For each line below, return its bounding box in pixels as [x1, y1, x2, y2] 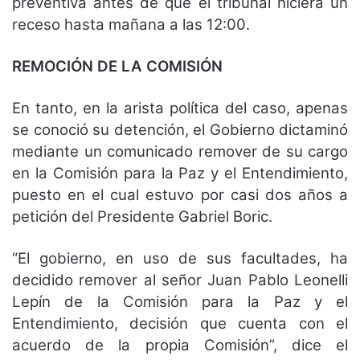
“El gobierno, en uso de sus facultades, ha [12, 248, 348, 268]
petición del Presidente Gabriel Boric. [12, 207, 276, 226]
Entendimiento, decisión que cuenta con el [12, 313, 348, 333]
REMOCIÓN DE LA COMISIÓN [12, 56, 223, 76]
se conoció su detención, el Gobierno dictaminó [12, 120, 348, 139]
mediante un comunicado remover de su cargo [12, 141, 348, 161]
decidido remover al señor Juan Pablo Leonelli [12, 270, 348, 289]
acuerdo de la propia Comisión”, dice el [12, 335, 348, 354]
